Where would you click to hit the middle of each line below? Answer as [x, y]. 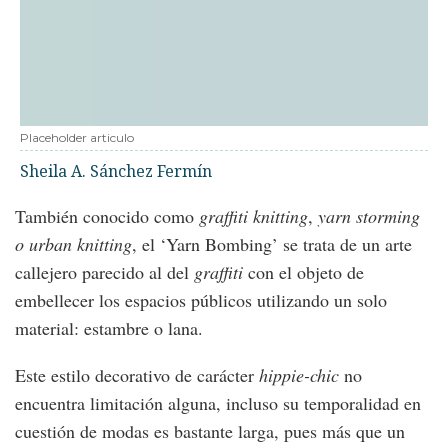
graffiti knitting [253, 216]
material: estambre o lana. [112, 328]
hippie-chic [299, 375]
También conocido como [107, 216]
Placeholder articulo [77, 137]
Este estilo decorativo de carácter [137, 375]
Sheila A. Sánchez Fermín [116, 171]
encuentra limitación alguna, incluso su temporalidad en [218, 403]
